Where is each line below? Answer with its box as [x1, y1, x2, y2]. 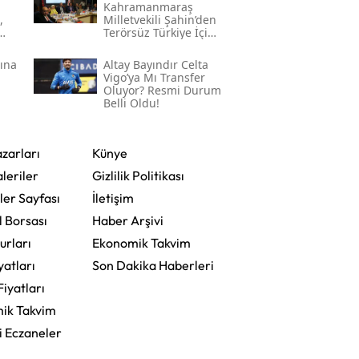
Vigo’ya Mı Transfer [103, 70, 205, 86]
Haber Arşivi [91, 212, 163, 229]
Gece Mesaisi [103, 38, 174, 54]
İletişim [91, 190, 134, 207]
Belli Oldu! [103, 95, 159, 111]
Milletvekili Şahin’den [103, 12, 216, 28]
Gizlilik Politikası [91, 167, 184, 184]
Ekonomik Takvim [91, 235, 191, 252]
